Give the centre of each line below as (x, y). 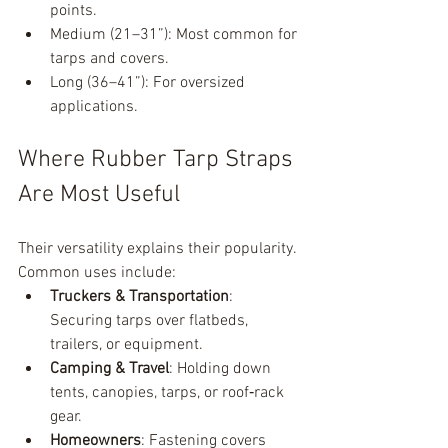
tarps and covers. (109, 59)
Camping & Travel (109, 369)
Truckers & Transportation (139, 297)
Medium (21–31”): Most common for (175, 35)
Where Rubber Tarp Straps (158, 160)
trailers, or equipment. (126, 345)
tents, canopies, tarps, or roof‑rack (169, 393)
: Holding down (222, 369)
